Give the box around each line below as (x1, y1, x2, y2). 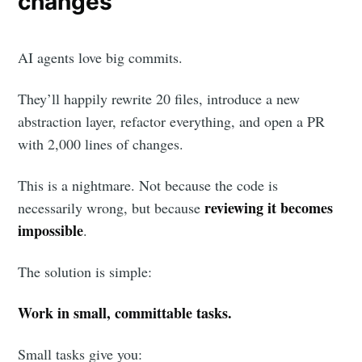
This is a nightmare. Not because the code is (18, 175, 279, 195)
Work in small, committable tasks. (18, 301, 233, 323)
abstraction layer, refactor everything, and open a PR (18, 111, 326, 131)
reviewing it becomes (204, 196, 334, 218)
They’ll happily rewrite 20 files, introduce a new (18, 88, 301, 108)
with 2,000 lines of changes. (18, 133, 184, 154)
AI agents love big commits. (18, 47, 183, 67)
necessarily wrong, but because (18, 197, 205, 217)
